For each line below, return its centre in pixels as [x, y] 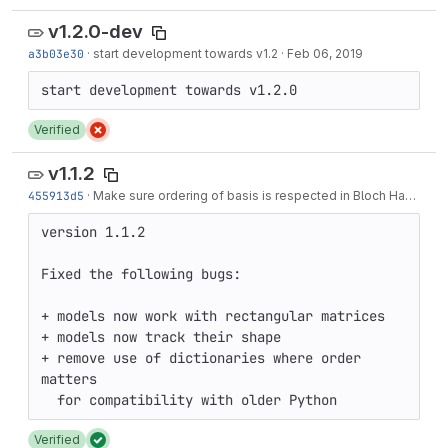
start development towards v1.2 [185, 53]
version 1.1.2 [93, 232]
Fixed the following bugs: [141, 274]
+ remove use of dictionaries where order [201, 358]
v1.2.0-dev [95, 32]
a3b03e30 [56, 53]
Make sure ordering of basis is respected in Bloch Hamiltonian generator [249, 195]
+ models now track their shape [161, 337]
